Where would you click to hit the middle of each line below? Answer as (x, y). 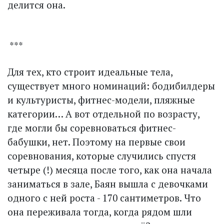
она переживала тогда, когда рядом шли (100, 211)
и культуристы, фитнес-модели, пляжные (101, 99)
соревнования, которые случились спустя (102, 155)
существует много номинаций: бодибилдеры (111, 85)
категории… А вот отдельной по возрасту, (103, 113)
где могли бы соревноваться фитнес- (92, 127)
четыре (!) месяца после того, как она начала (110, 169)
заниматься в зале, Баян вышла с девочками (108, 183)
